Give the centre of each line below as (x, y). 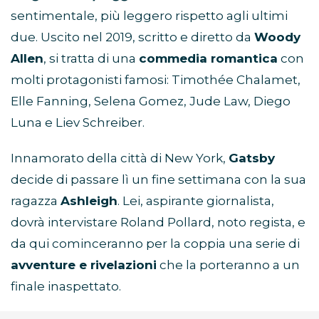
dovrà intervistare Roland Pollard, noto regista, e (158, 223)
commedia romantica (208, 59)
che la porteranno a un (228, 265)
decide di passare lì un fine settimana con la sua (158, 180)
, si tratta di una (91, 59)
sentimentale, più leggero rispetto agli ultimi (149, 16)
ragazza (36, 201)
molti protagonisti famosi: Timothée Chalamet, (156, 80)
